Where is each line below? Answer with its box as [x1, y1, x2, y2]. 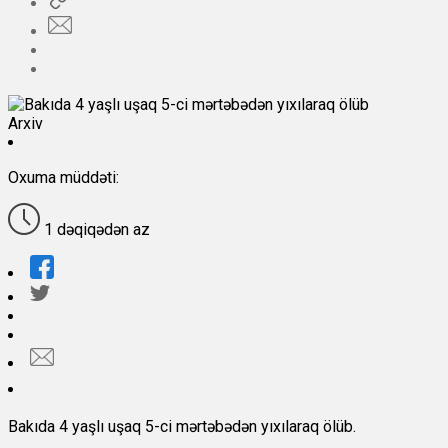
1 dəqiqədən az [40, 220, 150, 240]
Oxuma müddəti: [8, 168, 119, 188]
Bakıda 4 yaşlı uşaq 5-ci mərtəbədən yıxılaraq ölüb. [8, 417, 356, 437]
